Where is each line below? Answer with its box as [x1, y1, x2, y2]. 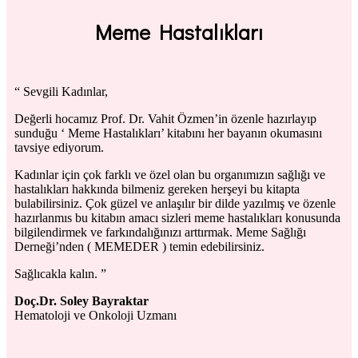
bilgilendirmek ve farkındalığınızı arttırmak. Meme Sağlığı [14, 225, 306, 239]
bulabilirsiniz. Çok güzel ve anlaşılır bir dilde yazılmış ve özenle [14, 196, 336, 210]
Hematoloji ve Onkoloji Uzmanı [14, 308, 177, 322]
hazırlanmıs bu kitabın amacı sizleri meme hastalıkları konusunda [14, 210, 340, 225]
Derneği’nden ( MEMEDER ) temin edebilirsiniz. [14, 239, 265, 253]
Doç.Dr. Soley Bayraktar [14, 293, 149, 308]
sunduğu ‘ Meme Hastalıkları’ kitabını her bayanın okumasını [14, 125, 322, 140]
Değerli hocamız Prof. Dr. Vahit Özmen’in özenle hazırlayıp [14, 111, 316, 125]
